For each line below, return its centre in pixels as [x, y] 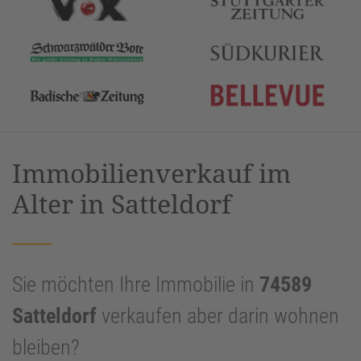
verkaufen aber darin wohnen [218, 316]
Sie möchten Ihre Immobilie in [136, 285]
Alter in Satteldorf [122, 204]
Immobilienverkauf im [151, 173]
